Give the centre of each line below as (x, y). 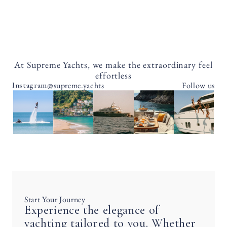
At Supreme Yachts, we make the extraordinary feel (113, 65)
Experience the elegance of (92, 210)
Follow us (198, 85)
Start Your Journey (55, 199)
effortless (113, 75)
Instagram (30, 85)
